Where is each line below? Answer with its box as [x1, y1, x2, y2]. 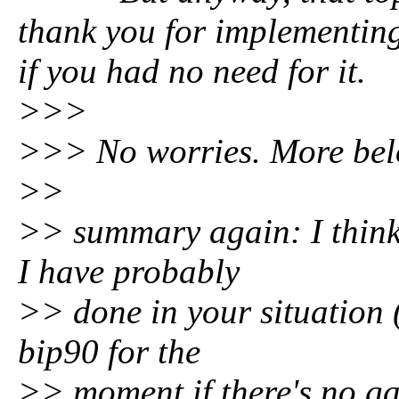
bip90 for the [18, 332, 200, 370]
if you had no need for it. [18, 52, 366, 90]
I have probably [18, 252, 240, 290]
